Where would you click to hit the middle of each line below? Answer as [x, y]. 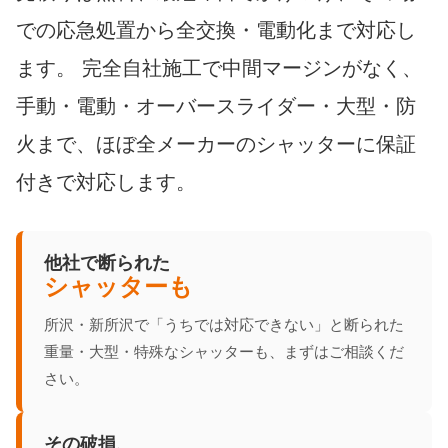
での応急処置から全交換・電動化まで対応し [216, 29]
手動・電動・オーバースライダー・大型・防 [216, 105]
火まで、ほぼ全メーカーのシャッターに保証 [216, 143]
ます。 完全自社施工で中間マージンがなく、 [219, 67]
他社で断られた [107, 261]
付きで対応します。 [106, 181]
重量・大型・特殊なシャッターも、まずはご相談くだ [224, 351]
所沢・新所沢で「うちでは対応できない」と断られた [224, 324]
